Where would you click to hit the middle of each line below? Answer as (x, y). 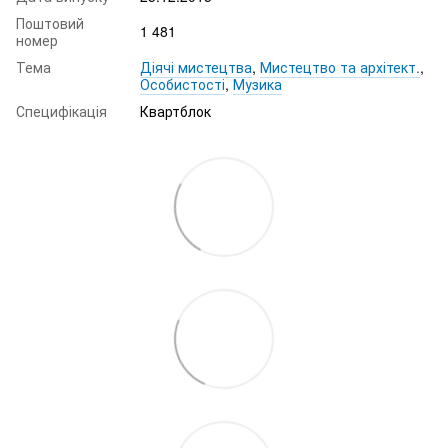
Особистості (182, 83)
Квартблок (175, 110)
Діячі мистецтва (196, 66)
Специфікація (61, 110)
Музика (257, 83)
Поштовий (50, 22)
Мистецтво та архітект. (340, 66)
